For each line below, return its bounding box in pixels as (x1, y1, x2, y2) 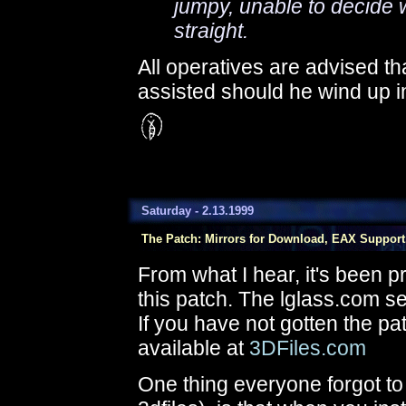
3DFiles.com (249, 336, 366, 360)
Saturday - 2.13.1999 (127, 204, 254, 217)
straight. (174, 19, 248, 43)
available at (138, 336, 249, 360)
